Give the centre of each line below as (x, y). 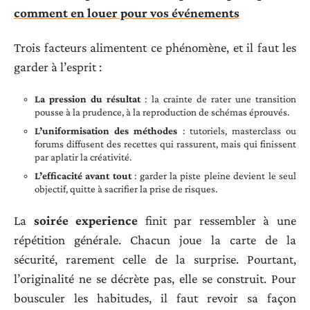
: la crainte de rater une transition (219, 99)
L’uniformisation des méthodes (106, 130)
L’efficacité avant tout (83, 175)
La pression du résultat (88, 99)
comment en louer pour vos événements (127, 12)
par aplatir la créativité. (83, 157)
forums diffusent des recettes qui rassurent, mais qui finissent (165, 144)
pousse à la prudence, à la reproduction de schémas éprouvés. (162, 112)
